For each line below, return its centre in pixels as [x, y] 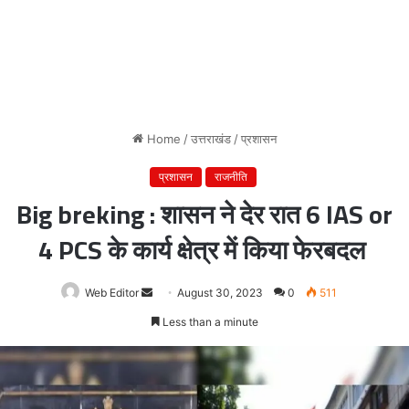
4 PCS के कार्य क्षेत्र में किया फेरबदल [204, 250]
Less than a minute [209, 321]
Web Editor [112, 292]
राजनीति [231, 176]
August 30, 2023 [220, 292]
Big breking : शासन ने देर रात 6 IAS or [204, 214]
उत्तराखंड [211, 138]
